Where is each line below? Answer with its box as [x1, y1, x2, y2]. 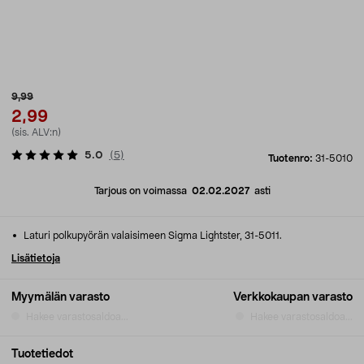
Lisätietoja [11, 253, 60, 263]
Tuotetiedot [11, 349, 73, 360]
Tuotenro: [268, 154, 315, 163]
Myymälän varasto [11, 292, 110, 303]
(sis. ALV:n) [11, 128, 61, 137]
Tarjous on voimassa [93, 186, 192, 196]
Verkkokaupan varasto [233, 292, 353, 303]
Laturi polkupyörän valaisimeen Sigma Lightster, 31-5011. [21, 231, 282, 240]
